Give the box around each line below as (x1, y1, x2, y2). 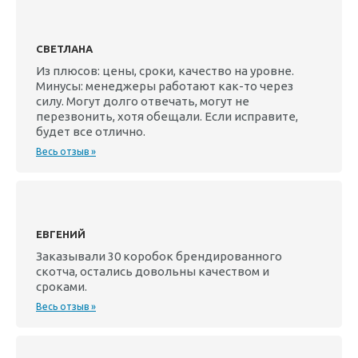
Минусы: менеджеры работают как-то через (36, 79, 293, 93)
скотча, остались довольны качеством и (36, 265, 269, 278)
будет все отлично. (36, 125, 145, 138)
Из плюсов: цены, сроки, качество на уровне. (36, 64, 294, 78)
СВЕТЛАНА (36, 43, 93, 54)
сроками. (36, 280, 87, 293)
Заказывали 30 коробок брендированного (36, 249, 282, 263)
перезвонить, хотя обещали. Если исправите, (36, 109, 298, 123)
